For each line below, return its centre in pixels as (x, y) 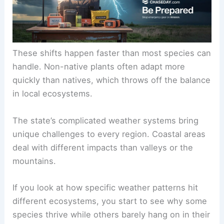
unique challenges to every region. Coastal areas (109, 134)
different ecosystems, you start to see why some (110, 201)
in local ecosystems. (53, 94)
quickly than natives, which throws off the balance (112, 80)
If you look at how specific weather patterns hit (105, 187)
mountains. (34, 161)
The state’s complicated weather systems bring (106, 120)
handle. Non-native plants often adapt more (99, 67)
